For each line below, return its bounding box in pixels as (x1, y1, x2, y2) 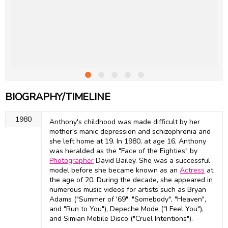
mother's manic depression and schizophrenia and (49, 127, 211, 137)
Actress (180, 165, 205, 176)
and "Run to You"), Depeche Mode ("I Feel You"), (49, 204, 204, 214)
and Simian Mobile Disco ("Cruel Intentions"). (49, 214, 193, 224)
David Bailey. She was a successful (94, 156, 211, 166)
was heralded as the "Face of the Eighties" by (49, 146, 198, 156)
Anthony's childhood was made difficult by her (49, 117, 201, 127)
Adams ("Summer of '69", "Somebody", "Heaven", (49, 194, 207, 205)
